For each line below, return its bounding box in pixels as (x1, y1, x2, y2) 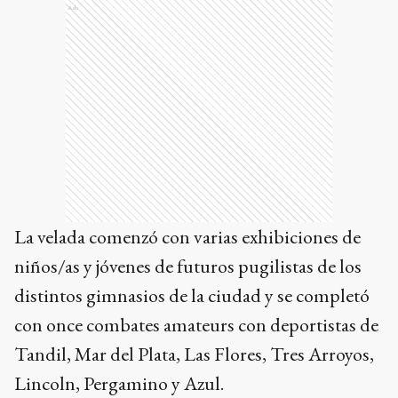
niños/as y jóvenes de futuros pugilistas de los (14, 252, 362, 279)
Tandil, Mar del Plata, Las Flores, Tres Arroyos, (14, 340, 374, 367)
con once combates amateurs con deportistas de (14, 311, 378, 338)
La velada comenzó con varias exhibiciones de (14, 223, 361, 250)
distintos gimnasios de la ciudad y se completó (14, 282, 370, 308)
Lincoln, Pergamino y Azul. (14, 370, 224, 396)
